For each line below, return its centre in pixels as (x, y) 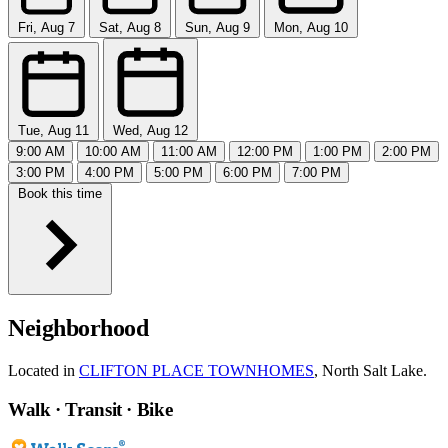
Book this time (60, 194)
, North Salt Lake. (370, 370)
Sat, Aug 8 (130, 28)
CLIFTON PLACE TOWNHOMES (196, 370)
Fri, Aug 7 (46, 28)
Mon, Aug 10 (311, 28)
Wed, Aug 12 (150, 131)
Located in (43, 370)
